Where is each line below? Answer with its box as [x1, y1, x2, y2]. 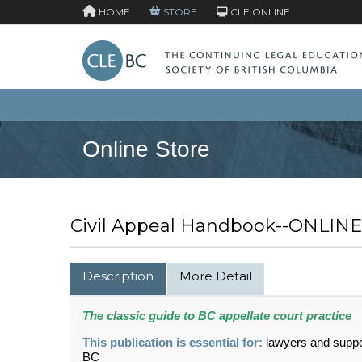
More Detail [179, 267, 252, 284]
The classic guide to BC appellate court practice [82, 309, 351, 322]
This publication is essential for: [82, 335, 266, 349]
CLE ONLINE [228, 6, 290, 18]
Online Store [82, 136, 210, 162]
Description [82, 267, 154, 284]
